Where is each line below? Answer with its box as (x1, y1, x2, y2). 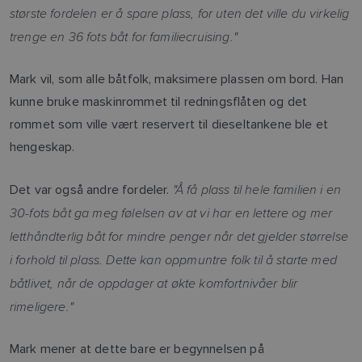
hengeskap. (10, 138, 75, 154)
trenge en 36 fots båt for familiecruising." (10, 27, 238, 45)
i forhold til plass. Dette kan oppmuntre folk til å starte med (10, 250, 337, 268)
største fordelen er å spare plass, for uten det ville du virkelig (10, 3, 350, 22)
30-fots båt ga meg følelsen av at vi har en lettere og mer (10, 203, 333, 221)
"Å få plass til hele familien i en (172, 179, 342, 198)
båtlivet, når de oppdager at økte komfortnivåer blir (10, 273, 298, 292)
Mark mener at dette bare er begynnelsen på (10, 340, 264, 356)
